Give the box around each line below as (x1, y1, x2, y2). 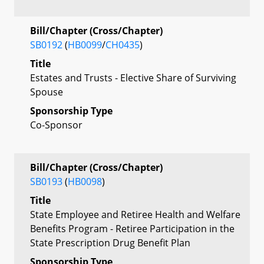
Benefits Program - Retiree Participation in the (30, 222, 235, 235)
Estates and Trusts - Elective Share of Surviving (30, 71, 236, 84)
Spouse (30, 85, 63, 98)
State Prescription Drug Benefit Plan (30, 236, 190, 249)
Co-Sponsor (30, 118, 82, 131)
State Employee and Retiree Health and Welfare (30, 207, 240, 221)
